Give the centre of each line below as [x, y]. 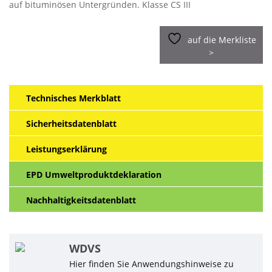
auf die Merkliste [222, 40]
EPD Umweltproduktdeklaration [94, 175]
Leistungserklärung [66, 149]
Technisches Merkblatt [73, 98]
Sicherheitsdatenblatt [71, 124]
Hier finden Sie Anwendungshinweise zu [151, 264]
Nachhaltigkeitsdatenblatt [81, 200]
